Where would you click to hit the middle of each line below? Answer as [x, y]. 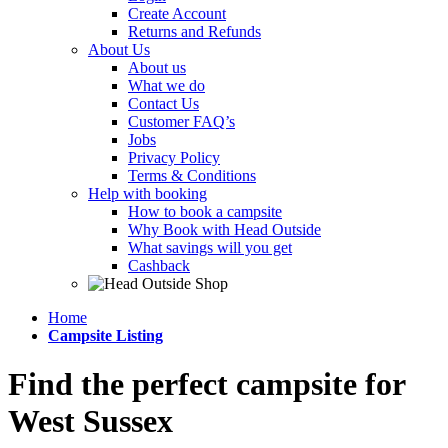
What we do [166, 85]
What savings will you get [210, 247]
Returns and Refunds [194, 31]
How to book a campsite [205, 211]
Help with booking [147, 193]
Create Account [177, 13]
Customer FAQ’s [181, 121]
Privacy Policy [174, 157]
